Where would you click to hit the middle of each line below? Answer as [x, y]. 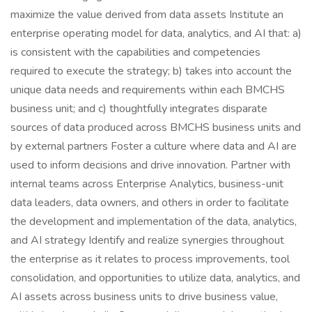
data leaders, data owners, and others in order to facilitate [150, 203]
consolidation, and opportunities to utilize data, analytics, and [155, 278]
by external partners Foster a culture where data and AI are [154, 146]
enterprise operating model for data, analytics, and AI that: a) [156, 33]
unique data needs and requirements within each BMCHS [148, 90]
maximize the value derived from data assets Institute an [147, 15]
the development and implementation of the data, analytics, [154, 221]
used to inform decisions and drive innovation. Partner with [150, 165]
